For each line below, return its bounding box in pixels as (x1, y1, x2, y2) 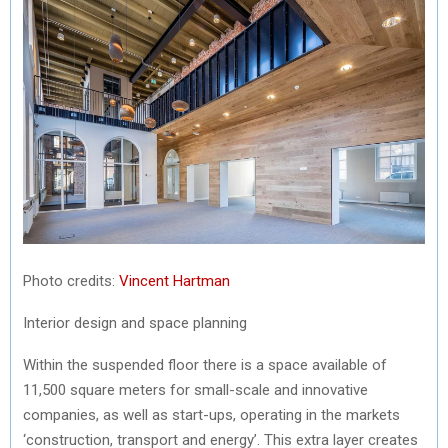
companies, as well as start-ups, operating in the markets (23, 405, 400, 424)
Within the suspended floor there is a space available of (23, 355, 387, 374)
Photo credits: (23, 271, 119, 290)
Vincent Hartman (119, 271, 230, 290)
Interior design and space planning (23, 313, 247, 332)
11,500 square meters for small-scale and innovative (23, 380, 368, 399)
